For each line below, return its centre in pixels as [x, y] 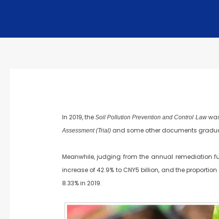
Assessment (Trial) [86, 131]
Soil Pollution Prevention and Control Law [151, 118]
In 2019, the [79, 117]
